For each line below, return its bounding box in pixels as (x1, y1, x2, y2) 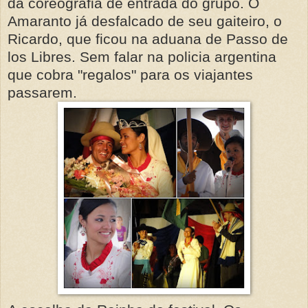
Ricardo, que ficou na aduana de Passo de (8, 30, 288, 47)
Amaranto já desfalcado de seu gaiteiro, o (8, 12, 282, 29)
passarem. (8, 84, 77, 100)
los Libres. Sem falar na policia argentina (8, 48, 276, 65)
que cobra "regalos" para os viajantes (8, 66, 253, 82)
